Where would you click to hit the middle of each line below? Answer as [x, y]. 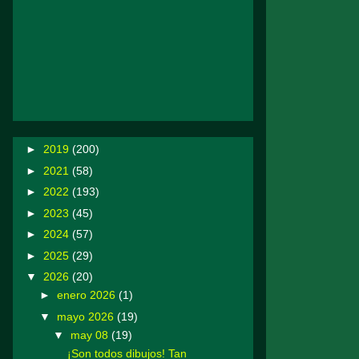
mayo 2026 [87, 316]
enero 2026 [87, 295]
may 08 [91, 335]
